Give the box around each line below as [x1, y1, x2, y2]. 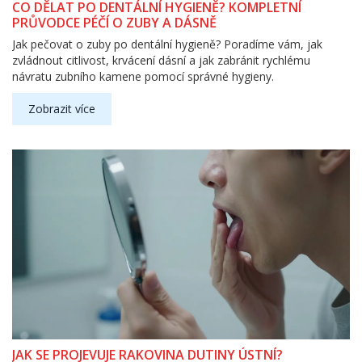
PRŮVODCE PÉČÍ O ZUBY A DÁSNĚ [12, 13, 217, 32]
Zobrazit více [28, 100, 95, 116]
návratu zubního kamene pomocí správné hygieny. [12, 68, 274, 84]
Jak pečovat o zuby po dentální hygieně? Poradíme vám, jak [12, 36, 322, 52]
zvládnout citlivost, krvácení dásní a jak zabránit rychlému [12, 52, 310, 68]
